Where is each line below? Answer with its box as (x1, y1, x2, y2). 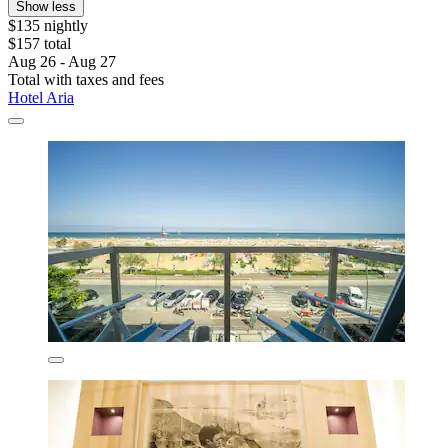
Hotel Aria (8, 88, 74, 106)
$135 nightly (8, 16, 88, 34)
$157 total (8, 34, 71, 52)
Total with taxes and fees (8, 70, 164, 88)
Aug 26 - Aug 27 (8, 52, 116, 70)
